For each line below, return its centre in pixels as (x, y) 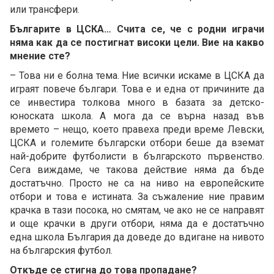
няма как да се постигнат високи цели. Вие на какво (137, 42)
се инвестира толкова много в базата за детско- (137, 102)
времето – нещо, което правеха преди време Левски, (137, 129)
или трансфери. (45, 9)
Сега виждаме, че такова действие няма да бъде (137, 169)
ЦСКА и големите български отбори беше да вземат (137, 143)
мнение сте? (40, 56)
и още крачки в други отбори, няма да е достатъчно (137, 223)
